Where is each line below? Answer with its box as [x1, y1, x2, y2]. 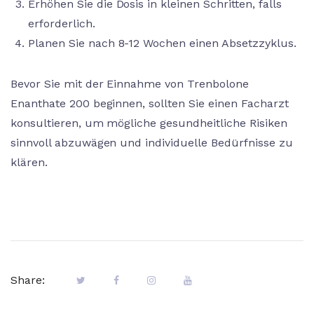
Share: [11, 273, 45, 287]
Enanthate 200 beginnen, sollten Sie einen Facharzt [11, 97, 289, 110]
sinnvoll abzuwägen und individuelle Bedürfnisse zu [11, 136, 293, 149]
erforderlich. [28, 17, 95, 30]
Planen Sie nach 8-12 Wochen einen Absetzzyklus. [28, 36, 296, 50]
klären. [11, 156, 48, 169]
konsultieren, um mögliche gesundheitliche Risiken [11, 116, 287, 130]
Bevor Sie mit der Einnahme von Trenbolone [11, 77, 249, 90]
